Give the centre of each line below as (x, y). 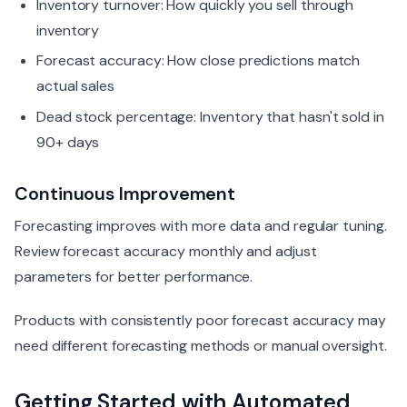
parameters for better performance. (134, 276)
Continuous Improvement (125, 193)
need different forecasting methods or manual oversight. (201, 345)
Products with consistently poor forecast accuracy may (200, 320)
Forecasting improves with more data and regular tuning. (201, 225)
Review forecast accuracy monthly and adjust (166, 251)
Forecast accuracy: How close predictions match (199, 61)
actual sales (76, 86)
